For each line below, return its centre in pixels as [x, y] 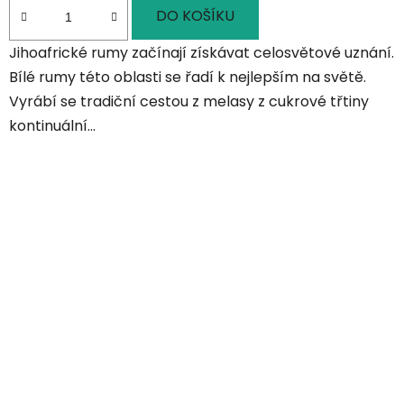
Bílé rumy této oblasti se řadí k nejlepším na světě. [188, 77]
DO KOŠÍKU [195, 16]
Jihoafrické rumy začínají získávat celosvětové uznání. [202, 52]
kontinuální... [52, 125]
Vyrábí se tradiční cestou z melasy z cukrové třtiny [189, 101]
